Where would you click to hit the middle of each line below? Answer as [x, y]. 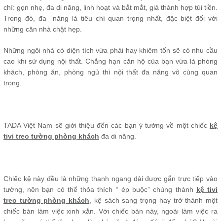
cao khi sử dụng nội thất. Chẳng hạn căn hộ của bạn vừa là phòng [110, 61]
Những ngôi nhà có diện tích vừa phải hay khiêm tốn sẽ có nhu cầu [110, 50]
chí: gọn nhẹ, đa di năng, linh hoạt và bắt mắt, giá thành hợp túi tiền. [110, 7]
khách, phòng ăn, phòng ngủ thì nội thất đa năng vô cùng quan [110, 72]
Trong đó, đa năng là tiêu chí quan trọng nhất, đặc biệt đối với [110, 18]
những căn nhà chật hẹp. [43, 29]
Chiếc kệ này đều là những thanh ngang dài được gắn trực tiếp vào [110, 179]
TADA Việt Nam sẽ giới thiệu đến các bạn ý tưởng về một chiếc [107, 125]
